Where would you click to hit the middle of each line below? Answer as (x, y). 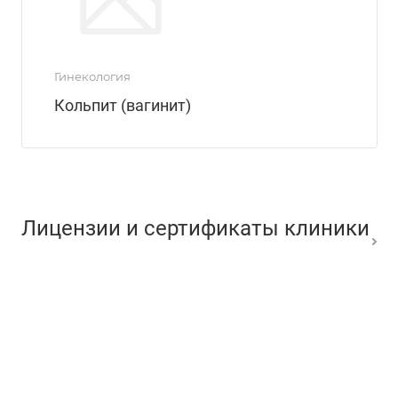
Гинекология (92, 77)
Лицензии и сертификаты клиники (195, 228)
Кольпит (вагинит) (123, 106)
